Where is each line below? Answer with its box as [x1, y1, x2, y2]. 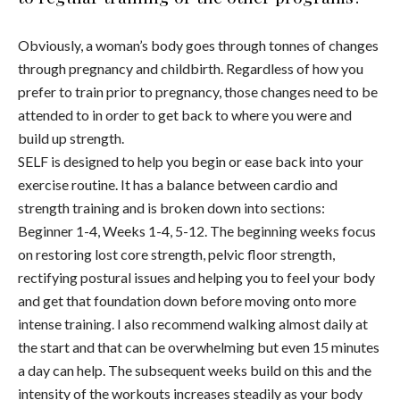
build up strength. [18, 129, 124, 147]
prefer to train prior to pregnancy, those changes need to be [18, 83, 378, 101]
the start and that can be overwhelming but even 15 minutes [18, 338, 379, 356]
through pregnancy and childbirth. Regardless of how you [18, 60, 363, 78]
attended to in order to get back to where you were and [18, 106, 352, 124]
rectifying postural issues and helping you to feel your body [18, 269, 375, 287]
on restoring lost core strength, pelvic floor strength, [18, 246, 335, 263]
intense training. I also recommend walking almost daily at [18, 315, 368, 333]
